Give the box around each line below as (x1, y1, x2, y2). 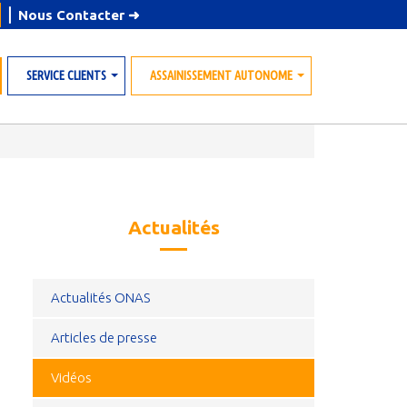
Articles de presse (51, 330, 157, 346)
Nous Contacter (17, 7, 128, 23)
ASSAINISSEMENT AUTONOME (150, 68, 293, 83)
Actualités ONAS (51, 290, 150, 306)
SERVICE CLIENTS (26, 68, 106, 83)
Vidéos (51, 370, 92, 386)
